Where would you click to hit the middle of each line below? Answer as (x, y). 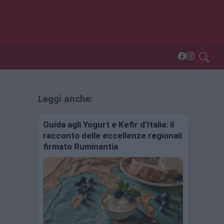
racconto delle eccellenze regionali (112, 136)
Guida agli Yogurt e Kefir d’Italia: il (108, 125)
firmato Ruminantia (80, 147)
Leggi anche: (65, 99)
